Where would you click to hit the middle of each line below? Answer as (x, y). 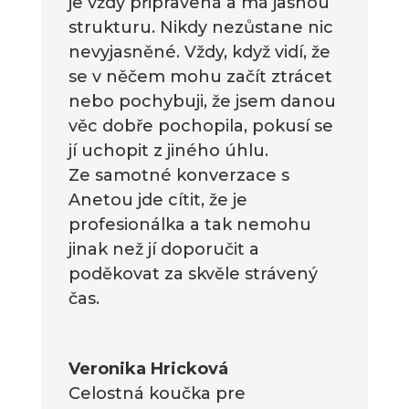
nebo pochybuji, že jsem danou (202, 101)
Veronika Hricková (148, 368)
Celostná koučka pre (157, 393)
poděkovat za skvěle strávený (193, 273)
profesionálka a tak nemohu (189, 224)
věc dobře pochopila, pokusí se (200, 126)
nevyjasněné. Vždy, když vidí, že (199, 52)
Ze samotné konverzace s (178, 175)
